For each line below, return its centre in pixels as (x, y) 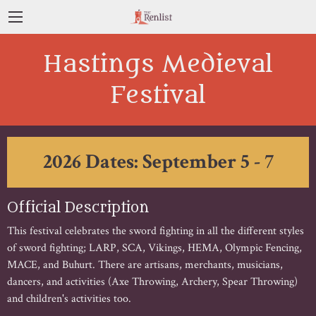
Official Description (78, 207)
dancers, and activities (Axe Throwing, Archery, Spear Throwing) (152, 281)
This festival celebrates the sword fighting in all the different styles (156, 231)
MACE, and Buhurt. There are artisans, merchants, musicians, (145, 265)
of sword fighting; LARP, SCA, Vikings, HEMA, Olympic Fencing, (154, 248)
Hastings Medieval (158, 64)
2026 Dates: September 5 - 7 (158, 162)
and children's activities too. (69, 298)
